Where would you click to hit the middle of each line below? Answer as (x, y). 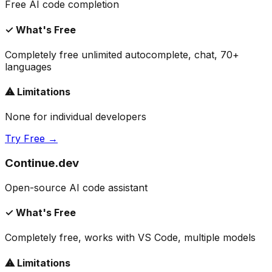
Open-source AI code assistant (76, 187)
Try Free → (31, 139)
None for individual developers (76, 117)
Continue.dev (42, 163)
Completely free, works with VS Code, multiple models (130, 238)
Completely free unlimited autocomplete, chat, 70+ (122, 54)
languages (28, 66)
